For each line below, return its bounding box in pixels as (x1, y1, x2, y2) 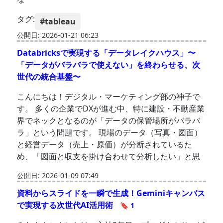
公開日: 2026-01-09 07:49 (17, 171, 99, 181)
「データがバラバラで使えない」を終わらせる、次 (17, 59, 201, 71)
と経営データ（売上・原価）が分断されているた (17, 139, 193, 150)
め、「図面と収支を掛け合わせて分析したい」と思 (17, 151, 201, 162)
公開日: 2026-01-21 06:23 (17, 30, 99, 40)
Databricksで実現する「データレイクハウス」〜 (17, 47, 196, 59)
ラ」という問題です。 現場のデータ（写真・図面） (17, 127, 203, 138)
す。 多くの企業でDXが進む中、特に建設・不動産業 (17, 103, 205, 114)
